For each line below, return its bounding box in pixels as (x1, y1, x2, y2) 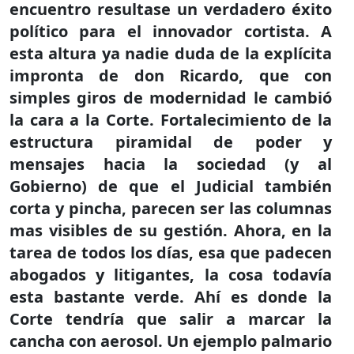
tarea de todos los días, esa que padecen (9, 242, 332, 263)
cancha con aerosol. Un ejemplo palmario (9, 330, 332, 352)
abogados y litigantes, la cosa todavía (9, 264, 332, 285)
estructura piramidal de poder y (9, 131, 332, 153)
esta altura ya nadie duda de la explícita (9, 43, 332, 64)
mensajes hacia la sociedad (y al (9, 153, 332, 175)
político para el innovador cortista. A (9, 21, 332, 42)
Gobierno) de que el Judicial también (9, 175, 332, 197)
